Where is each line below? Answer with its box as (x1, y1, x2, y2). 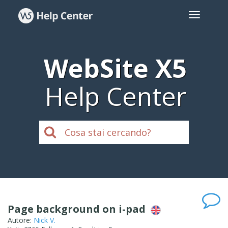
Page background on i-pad (8, 202, 151, 216)
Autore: (8, 215, 34, 225)
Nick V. (34, 215, 55, 225)
